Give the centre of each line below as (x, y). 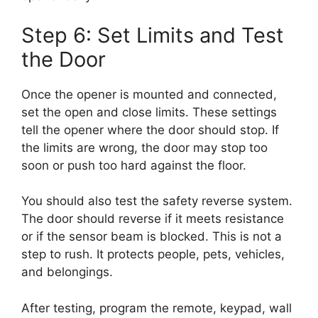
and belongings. (67, 272)
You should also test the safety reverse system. (157, 201)
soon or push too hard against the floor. (134, 165)
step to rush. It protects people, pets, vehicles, (153, 254)
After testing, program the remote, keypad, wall (157, 308)
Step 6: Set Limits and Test (153, 35)
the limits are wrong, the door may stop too (144, 147)
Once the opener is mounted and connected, (149, 94)
